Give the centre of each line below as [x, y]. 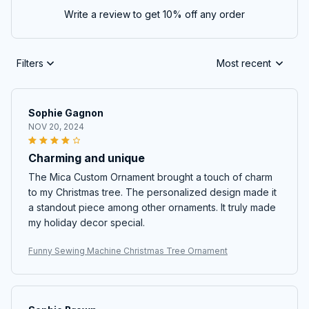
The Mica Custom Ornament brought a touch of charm [150, 177]
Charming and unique [87, 158]
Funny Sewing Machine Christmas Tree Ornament [128, 250]
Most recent [244, 63]
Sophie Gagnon [66, 112]
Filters [30, 63]
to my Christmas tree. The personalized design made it [152, 192]
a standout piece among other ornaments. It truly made [152, 207]
